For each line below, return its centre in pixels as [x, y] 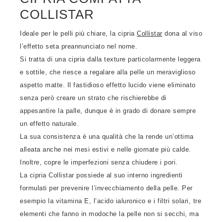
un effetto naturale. [49, 124]
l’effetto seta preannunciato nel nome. [79, 46]
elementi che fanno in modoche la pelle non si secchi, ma [109, 214]
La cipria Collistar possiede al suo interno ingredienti [101, 175]
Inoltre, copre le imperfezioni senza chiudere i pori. [99, 162]
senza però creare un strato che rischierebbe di [93, 98]
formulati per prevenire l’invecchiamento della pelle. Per [106, 188]
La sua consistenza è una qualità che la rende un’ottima [107, 137]
